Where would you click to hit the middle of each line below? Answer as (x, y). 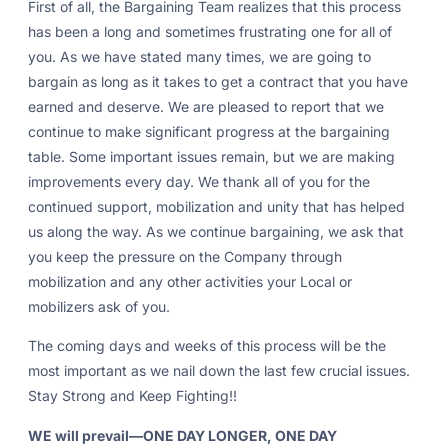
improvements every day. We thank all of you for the (199, 181)
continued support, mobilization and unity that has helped (216, 206)
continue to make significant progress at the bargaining (209, 131)
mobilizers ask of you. (99, 306)
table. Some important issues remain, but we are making (211, 156)
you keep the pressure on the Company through (185, 256)
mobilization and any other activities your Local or (190, 281)
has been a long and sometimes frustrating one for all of (210, 31)
